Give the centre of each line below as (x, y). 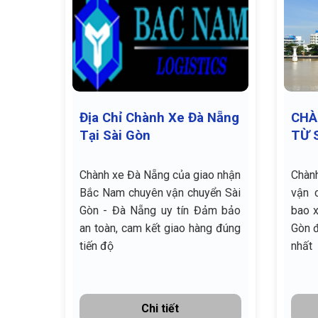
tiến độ (97, 246)
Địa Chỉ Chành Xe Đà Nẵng (159, 117)
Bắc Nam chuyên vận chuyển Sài (160, 192)
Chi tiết (160, 308)
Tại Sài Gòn (115, 135)
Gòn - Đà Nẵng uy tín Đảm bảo (160, 210)
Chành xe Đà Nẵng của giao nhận (160, 175)
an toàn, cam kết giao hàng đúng (160, 228)
